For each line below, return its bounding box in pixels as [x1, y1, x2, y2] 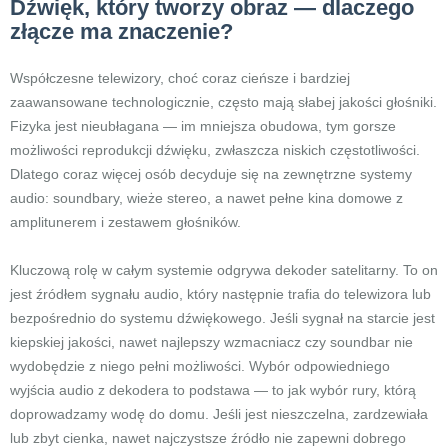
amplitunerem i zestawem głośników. [10, 214, 241, 230]
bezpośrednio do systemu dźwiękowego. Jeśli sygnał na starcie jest [10, 310, 435, 326]
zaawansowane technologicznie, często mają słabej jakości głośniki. [10, 94, 437, 110]
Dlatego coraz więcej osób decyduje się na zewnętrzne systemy [10, 166, 412, 182]
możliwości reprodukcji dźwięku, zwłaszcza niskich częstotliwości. [10, 142, 420, 158]
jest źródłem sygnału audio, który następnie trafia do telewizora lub [10, 286, 431, 302]
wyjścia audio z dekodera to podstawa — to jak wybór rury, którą [10, 382, 416, 398]
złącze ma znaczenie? [10, 19, 233, 44]
